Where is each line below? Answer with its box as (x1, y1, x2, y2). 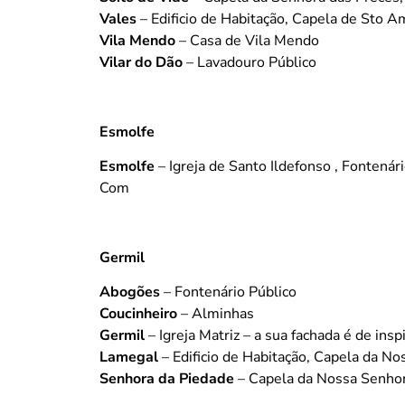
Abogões (99, 282, 160, 303)
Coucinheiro (99, 304, 177, 325)
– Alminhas (177, 304, 254, 325)
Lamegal (99, 347, 158, 368)
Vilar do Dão (99, 52, 183, 72)
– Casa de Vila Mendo (175, 30, 319, 51)
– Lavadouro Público (183, 52, 316, 72)
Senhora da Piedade (99, 369, 234, 390)
